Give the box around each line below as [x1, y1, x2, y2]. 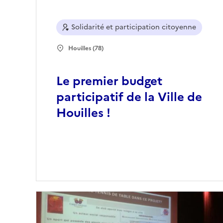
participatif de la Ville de [56, 88, 202, 107]
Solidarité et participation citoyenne [71, 22, 196, 33]
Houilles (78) [68, 44, 104, 53]
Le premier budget [56, 72, 162, 91]
